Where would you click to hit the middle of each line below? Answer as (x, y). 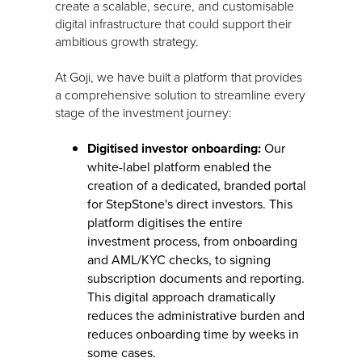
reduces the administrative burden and (196, 315)
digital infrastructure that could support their (173, 23)
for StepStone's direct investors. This (190, 204)
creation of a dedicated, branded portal (197, 185)
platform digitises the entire (165, 222)
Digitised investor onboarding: (174, 148)
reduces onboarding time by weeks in (193, 334)
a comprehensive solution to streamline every (180, 94)
